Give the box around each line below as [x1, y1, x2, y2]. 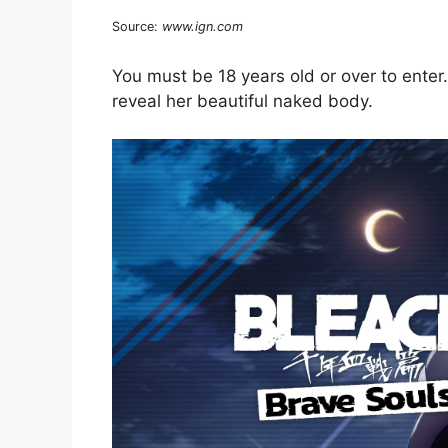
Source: [112, 19, 162, 35]
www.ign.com [162, 19, 243, 35]
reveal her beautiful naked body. [112, 90, 373, 111]
